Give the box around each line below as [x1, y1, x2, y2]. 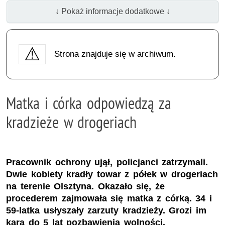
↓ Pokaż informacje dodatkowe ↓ [55, 7, 170, 16]
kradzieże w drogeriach [6, 111, 137, 132]
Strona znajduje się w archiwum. [54, 49, 176, 59]
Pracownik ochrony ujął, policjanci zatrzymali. [6, 157, 208, 168]
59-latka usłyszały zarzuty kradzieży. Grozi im [6, 205, 206, 216]
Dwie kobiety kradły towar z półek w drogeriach [6, 169, 218, 180]
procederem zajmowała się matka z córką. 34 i [6, 193, 212, 204]
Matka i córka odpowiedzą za [6, 92, 172, 113]
